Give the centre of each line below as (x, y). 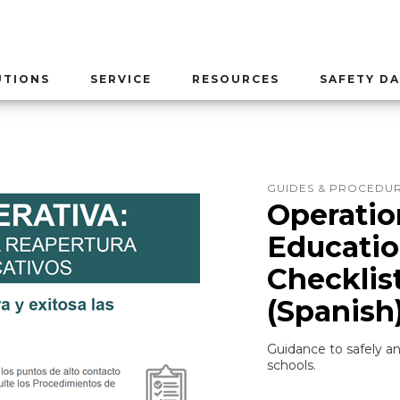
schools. (292, 365)
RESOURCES (236, 79)
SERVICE (121, 79)
